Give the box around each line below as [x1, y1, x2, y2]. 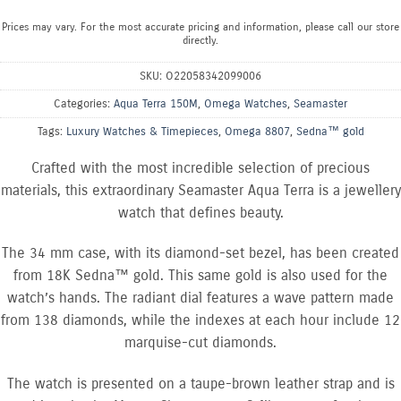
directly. [183, 34, 218, 47]
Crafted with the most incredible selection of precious [31, 158, 370, 176]
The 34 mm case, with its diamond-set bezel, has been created [2, 244, 399, 262]
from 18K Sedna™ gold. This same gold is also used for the [13, 267, 388, 285]
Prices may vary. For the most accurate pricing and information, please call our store [2, 21, 399, 34]
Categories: [54, 96, 114, 110]
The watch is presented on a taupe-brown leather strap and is [6, 375, 395, 393]
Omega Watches [204, 96, 287, 110]
